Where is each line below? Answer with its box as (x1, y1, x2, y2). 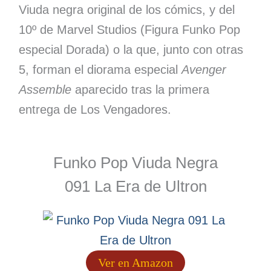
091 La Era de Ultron (64, 177, 207, 196)
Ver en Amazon (98, 256, 173, 270)
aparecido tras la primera (71, 83, 209, 97)
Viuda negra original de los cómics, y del (18, 3, 235, 17)
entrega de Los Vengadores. (18, 103, 171, 117)
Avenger (181, 63, 226, 77)
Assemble (18, 83, 71, 97)
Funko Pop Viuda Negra (53, 154, 218, 172)
